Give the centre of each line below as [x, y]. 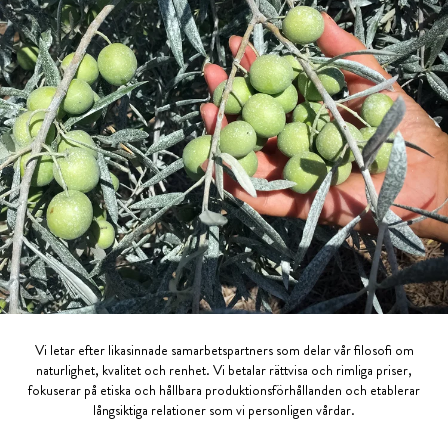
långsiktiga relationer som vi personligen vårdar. [224, 410]
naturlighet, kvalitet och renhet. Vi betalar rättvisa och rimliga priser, [224, 370]
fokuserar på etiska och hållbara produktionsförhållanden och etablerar [224, 390]
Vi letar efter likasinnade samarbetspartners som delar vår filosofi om [224, 350]
